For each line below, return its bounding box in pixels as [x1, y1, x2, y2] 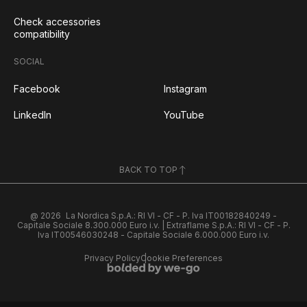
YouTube [164, 109, 204, 121]
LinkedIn [14, 109, 51, 121]
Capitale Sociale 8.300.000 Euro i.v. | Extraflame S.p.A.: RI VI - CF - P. [16, 220, 291, 231]
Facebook [14, 83, 60, 95]
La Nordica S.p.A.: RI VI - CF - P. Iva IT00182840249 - [65, 210, 277, 221]
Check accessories [14, 16, 101, 28]
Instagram [164, 83, 207, 95]
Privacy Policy [84, 253, 140, 264]
